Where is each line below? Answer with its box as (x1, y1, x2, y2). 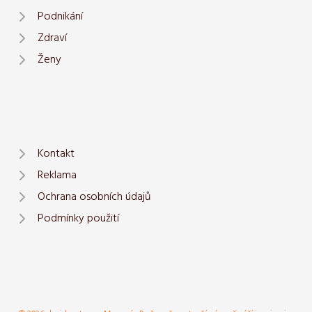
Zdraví (38, 29, 67, 47)
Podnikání (38, 7, 83, 26)
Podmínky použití (38, 209, 119, 228)
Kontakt (38, 144, 75, 163)
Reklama (38, 166, 77, 185)
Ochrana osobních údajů (38, 187, 150, 206)
